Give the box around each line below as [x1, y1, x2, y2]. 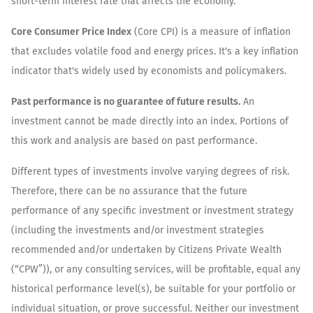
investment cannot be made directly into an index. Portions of [11, 115, 289, 127]
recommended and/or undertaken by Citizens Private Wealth [11, 243, 282, 256]
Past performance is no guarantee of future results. [11, 95, 240, 108]
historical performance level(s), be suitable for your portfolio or [11, 282, 296, 295]
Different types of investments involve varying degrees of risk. [11, 165, 289, 177]
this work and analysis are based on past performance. [11, 134, 257, 147]
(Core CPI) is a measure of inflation [131, 25, 291, 38]
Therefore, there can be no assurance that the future [11, 184, 247, 197]
